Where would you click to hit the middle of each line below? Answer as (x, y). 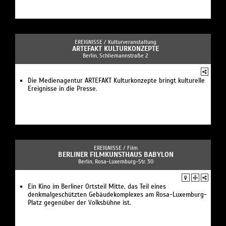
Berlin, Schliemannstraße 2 (116, 55)
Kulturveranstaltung (132, 42)
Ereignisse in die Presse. (63, 89)
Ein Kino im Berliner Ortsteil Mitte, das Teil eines (97, 186)
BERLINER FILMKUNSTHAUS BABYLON (116, 154)
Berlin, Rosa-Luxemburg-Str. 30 (116, 161)
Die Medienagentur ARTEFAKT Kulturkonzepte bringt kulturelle (116, 80)
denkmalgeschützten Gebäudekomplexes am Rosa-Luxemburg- (117, 194)
